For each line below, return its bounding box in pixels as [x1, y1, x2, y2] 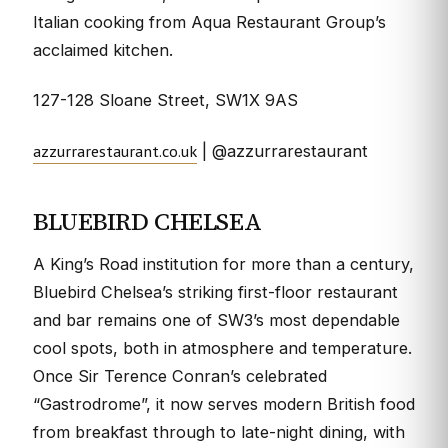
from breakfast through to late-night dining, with [33, 421, 405, 442]
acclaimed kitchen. [33, 39, 173, 60]
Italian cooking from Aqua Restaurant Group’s [33, 11, 386, 32]
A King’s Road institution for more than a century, [33, 253, 414, 274]
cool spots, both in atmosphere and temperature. [33, 337, 412, 358]
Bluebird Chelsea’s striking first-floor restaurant [33, 281, 398, 302]
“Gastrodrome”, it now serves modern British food [33, 393, 415, 414]
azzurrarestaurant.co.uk [33, 140, 197, 163]
